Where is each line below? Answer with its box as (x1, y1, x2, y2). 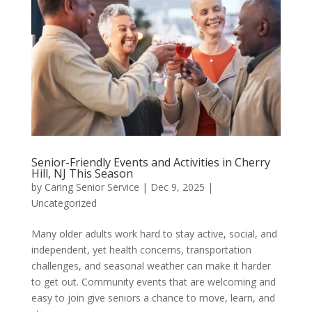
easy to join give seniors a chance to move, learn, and (31, 290, 275, 304)
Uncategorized (31, 196, 97, 210)
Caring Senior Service (44, 180, 139, 194)
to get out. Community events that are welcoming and (31, 274, 276, 288)
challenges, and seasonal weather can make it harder (31, 258, 271, 272)
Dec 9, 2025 (150, 180, 205, 194)
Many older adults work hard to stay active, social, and (31, 226, 277, 240)
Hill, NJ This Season (31, 165, 133, 181)
